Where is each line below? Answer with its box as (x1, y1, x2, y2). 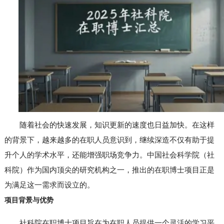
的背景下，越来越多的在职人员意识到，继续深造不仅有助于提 (4, 134, 214, 144)
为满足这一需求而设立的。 (4, 179, 94, 189)
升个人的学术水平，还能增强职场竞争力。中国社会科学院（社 (4, 149, 214, 159)
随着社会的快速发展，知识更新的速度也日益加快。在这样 (19, 119, 214, 129)
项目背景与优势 (4, 195, 53, 204)
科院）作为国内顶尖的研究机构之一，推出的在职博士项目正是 (4, 164, 214, 174)
